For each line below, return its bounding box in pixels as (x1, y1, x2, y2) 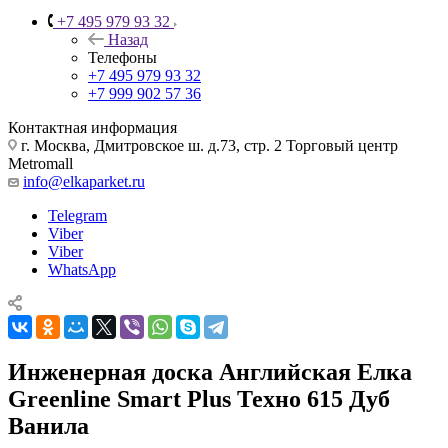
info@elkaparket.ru (23, 172, 145, 190)
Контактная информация (8, 118, 177, 136)
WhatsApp (48, 260, 116, 278)
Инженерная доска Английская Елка (8, 358, 412, 385)
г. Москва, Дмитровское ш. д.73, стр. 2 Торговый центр (17, 136, 398, 154)
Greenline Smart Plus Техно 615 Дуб (8, 385, 390, 412)
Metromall (8, 154, 73, 172)
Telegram (48, 206, 107, 224)
